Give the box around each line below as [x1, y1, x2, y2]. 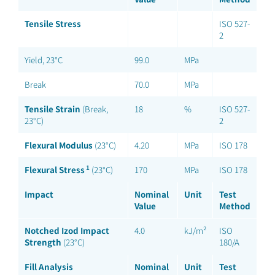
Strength [25, 236, 61, 248]
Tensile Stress [25, 18, 81, 29]
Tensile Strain [25, 103, 80, 115]
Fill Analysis [25, 261, 73, 273]
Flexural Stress [25, 164, 85, 176]
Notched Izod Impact [25, 225, 109, 236]
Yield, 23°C [25, 54, 63, 66]
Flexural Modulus [25, 139, 93, 151]
